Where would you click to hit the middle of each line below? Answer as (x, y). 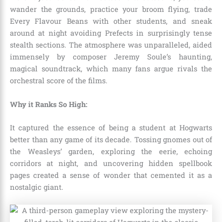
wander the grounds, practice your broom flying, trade (111, 9)
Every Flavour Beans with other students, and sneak (111, 21)
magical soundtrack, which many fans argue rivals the (111, 69)
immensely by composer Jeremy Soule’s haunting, (111, 57)
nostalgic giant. (37, 187)
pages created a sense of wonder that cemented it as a (111, 175)
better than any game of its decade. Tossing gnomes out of (111, 139)
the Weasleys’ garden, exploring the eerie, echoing (111, 151)
